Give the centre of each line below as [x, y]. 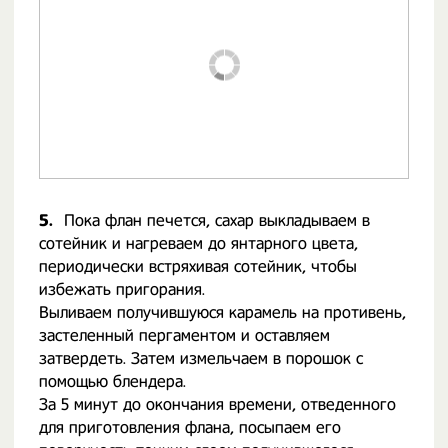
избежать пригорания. [122, 289]
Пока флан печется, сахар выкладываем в [217, 220]
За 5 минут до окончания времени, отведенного [217, 404]
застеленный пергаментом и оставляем [184, 335]
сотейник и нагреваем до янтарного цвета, [198, 243]
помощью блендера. [112, 381]
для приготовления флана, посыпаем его [190, 427]
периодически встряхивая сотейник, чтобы [198, 266]
